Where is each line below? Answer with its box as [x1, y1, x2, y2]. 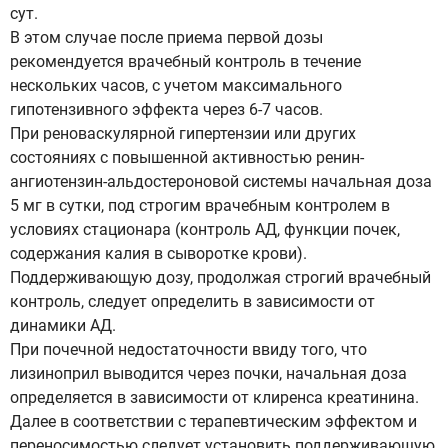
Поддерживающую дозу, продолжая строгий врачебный [10, 268, 431, 287]
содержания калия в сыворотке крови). [10, 244, 307, 263]
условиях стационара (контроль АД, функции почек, [10, 220, 400, 239]
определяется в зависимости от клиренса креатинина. [10, 388, 419, 407]
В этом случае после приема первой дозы [10, 28, 323, 47]
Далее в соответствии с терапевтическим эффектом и [10, 412, 417, 431]
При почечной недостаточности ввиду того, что [10, 340, 367, 359]
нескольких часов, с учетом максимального [10, 76, 342, 95]
